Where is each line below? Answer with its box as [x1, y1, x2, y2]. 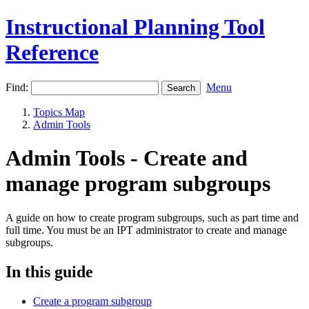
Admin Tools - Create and [6, 146, 248, 171]
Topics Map [33, 106, 85, 118]
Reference [6, 40, 99, 66]
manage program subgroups [6, 171, 270, 197]
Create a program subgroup [33, 295, 152, 307]
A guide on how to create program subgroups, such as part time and [6, 211, 299, 223]
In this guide [6, 262, 93, 281]
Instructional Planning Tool [6, 14, 265, 40]
